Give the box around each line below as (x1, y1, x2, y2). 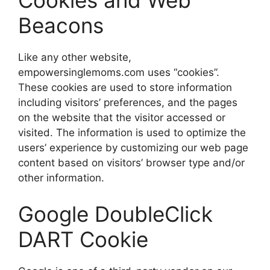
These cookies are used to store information (18, 81, 232, 93)
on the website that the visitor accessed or (18, 111, 225, 124)
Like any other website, (18, 51, 131, 63)
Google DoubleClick (18, 201, 213, 227)
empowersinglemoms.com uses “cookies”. (18, 66, 219, 78)
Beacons (18, 13, 104, 38)
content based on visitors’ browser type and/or (18, 157, 245, 169)
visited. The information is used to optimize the (18, 127, 246, 139)
